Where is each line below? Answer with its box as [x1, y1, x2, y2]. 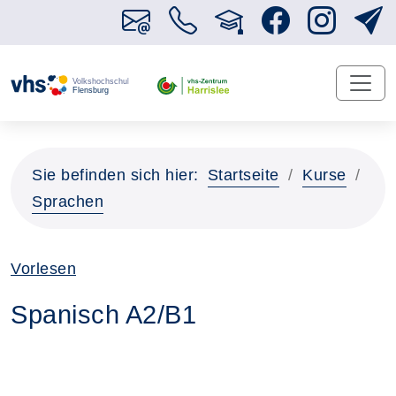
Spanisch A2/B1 [11, 301, 196, 329]
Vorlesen [11, 260, 76, 278]
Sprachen [32, 193, 103, 210]
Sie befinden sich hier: [32, 166, 199, 184]
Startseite [207, 166, 279, 184]
